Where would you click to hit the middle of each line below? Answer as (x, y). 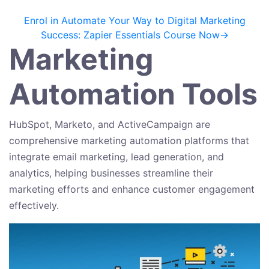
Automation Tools (133, 94)
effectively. (34, 206)
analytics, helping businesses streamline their (111, 173)
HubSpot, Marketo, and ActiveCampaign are (110, 125)
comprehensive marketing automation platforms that (129, 141)
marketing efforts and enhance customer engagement (132, 189)
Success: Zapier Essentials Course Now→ (134, 35)
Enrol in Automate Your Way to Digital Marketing (134, 21)
